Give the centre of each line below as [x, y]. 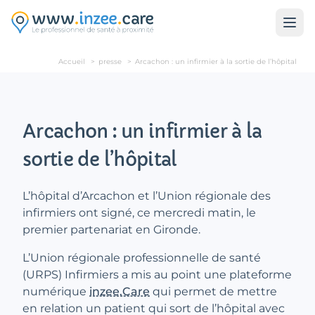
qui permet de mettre [213, 291]
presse [110, 62]
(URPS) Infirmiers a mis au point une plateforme [157, 275]
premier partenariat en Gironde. [111, 230]
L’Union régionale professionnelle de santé [142, 258]
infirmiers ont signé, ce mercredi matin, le [139, 213]
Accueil [72, 62]
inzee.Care [120, 291]
